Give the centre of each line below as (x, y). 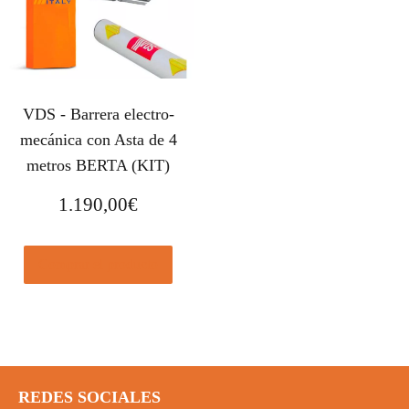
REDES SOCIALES (89, 397)
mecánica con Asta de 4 (98, 140)
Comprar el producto (99, 264)
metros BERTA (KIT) (99, 166)
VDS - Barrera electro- (98, 115)
